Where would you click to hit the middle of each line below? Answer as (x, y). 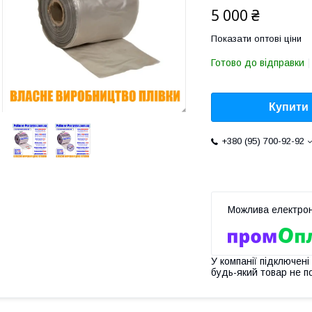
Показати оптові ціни (256, 39)
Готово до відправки (258, 63)
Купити (289, 107)
